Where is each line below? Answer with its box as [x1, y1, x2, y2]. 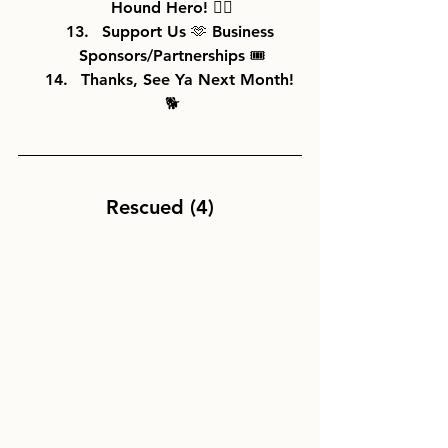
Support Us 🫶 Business [101, 22, 279, 41]
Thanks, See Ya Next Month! [81, 70, 299, 89]
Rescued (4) [106, 195, 214, 219]
